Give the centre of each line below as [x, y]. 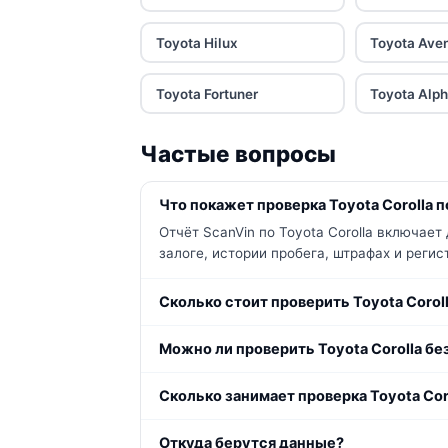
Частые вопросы [238, 153]
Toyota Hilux [196, 42]
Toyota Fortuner [206, 93]
